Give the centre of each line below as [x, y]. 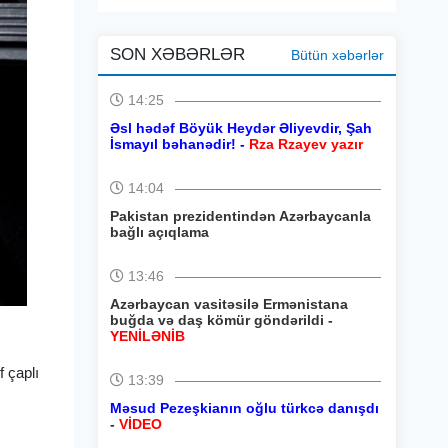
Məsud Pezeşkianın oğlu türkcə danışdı [244, 408]
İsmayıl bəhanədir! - [177, 144]
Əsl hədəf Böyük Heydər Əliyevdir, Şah [241, 128]
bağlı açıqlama [159, 232]
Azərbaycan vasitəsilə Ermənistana [229, 304]
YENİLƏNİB [147, 336]
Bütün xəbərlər [337, 55]
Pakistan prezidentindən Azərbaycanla [240, 216]
